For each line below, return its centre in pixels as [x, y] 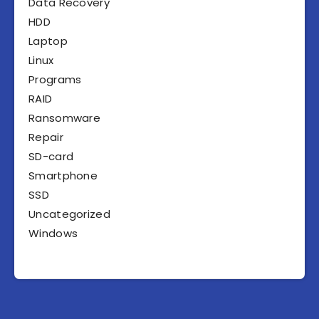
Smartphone [63, 176]
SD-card [51, 157]
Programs [55, 80]
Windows [53, 234]
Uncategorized [69, 214]
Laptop [48, 41]
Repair [46, 137]
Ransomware [64, 118]
